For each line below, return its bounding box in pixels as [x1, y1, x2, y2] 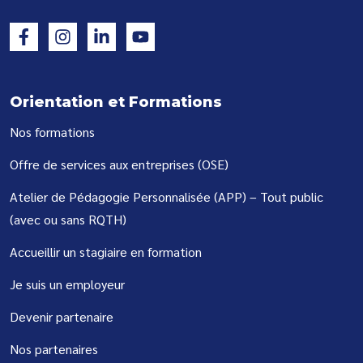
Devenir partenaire [10, 308, 113, 326]
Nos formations [10, 123, 95, 141]
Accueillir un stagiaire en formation [10, 243, 202, 261]
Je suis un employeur [10, 275, 125, 293]
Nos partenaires [10, 340, 98, 358]
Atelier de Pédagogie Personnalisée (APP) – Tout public [10, 188, 323, 206]
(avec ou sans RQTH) [10, 211, 126, 228]
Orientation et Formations [10, 93, 222, 112]
